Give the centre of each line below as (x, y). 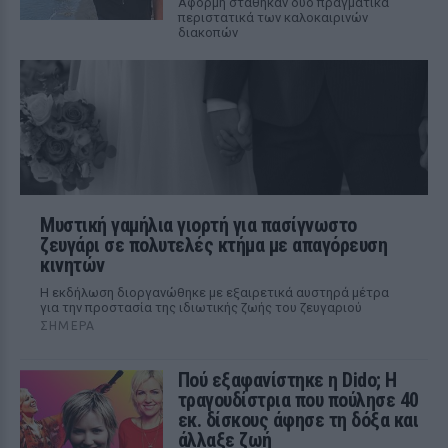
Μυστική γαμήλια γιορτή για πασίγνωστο (198, 225)
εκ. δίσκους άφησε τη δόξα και (298, 420)
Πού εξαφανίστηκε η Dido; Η (287, 380)
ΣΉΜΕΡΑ (68, 325)
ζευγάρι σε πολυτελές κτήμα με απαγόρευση (213, 245)
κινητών (72, 265)
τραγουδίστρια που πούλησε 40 (298, 400)
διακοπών (207, 32)
